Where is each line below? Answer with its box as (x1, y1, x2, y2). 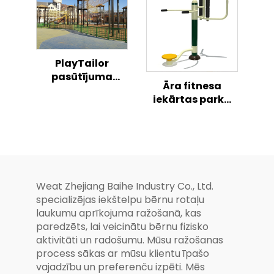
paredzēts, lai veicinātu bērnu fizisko (36, 219, 209, 234)
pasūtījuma (51, 69, 113, 84)
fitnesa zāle (161, 105, 223, 120)
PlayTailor (55, 56, 109, 70)
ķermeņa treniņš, (147, 146, 237, 160)
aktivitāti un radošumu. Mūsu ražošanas (36, 232, 223, 247)
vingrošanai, (158, 132, 226, 147)
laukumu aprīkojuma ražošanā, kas (36, 206, 201, 220)
